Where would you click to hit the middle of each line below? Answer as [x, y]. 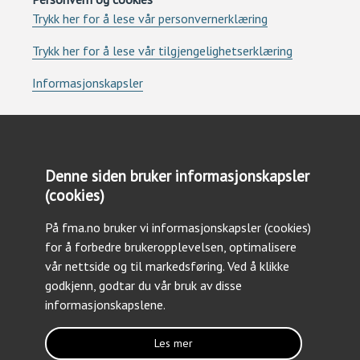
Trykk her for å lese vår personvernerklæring [150, 18]
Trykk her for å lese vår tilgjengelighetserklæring [162, 51]
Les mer [174, 343]
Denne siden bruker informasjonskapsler [177, 176]
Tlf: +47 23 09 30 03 [90, 231]
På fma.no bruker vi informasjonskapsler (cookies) [178, 227]
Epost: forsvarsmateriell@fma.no [125, 251]
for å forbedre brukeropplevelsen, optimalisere [171, 247]
